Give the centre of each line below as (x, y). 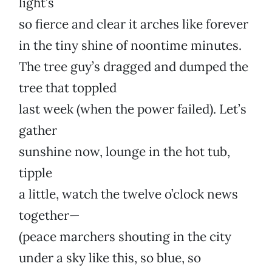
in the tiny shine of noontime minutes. (130, 46)
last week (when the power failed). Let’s (133, 109)
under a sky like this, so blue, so (110, 258)
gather (38, 131)
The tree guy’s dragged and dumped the (134, 67)
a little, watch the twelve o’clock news (128, 194)
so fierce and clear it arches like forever (134, 24)
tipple (36, 173)
